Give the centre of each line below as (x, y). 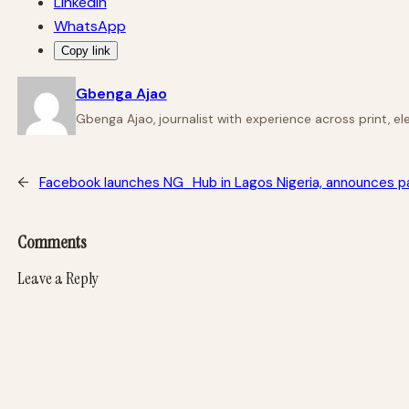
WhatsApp (89, 26)
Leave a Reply (58, 278)
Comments (52, 241)
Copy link (85, 50)
